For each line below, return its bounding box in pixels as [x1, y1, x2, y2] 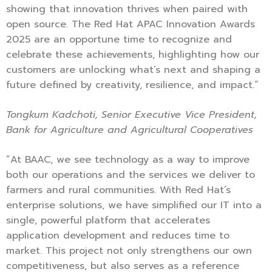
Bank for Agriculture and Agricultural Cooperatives [6, 122, 253, 137]
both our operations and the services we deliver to [6, 167, 255, 182]
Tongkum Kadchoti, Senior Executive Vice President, [6, 107, 257, 122]
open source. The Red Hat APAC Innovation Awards [6, 16, 255, 32]
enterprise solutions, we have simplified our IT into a [6, 197, 262, 212]
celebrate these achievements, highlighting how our [6, 47, 259, 62]
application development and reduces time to [6, 228, 229, 243]
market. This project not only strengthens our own [6, 243, 252, 258]
